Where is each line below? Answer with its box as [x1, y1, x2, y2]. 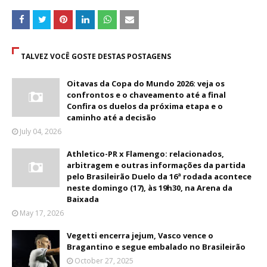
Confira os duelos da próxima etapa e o [67, 100, 223, 111]
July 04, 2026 [20, 126, 61, 136]
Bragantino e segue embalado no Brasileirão [67, 241, 246, 252]
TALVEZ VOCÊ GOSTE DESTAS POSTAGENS [21, 51, 171, 61]
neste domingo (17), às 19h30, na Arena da [67, 182, 232, 193]
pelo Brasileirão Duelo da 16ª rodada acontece [67, 170, 252, 182]
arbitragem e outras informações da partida [67, 159, 246, 170]
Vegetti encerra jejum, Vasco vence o [67, 229, 213, 241]
